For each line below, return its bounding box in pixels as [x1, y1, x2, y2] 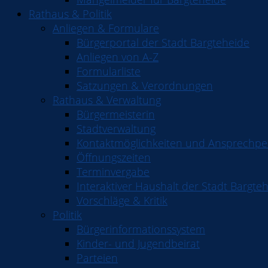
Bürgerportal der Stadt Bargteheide [77, 35, 249, 50]
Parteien [77, 251, 118, 265]
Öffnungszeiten [77, 150, 151, 165]
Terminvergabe [77, 165, 150, 179]
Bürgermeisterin [77, 107, 155, 121]
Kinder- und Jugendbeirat [77, 236, 200, 251]
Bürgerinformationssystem [77, 222, 205, 236]
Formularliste [77, 64, 141, 78]
